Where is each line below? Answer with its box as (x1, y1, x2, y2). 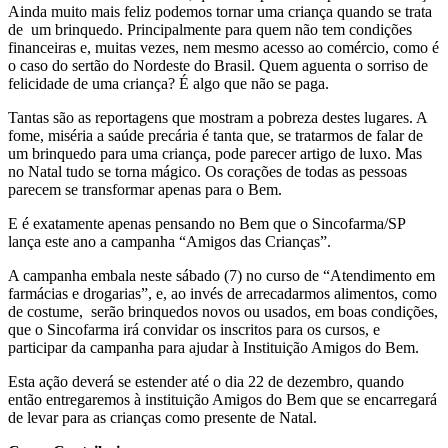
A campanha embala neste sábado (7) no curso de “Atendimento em (8, 267, 435, 285)
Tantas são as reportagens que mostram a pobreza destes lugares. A (8, 109, 427, 127)
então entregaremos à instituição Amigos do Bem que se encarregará (8, 391, 437, 409)
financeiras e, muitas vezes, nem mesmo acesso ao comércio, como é (8, 39, 439, 57)
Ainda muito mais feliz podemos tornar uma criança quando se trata (8, 3, 432, 21)
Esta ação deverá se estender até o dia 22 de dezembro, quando (8, 373, 404, 391)
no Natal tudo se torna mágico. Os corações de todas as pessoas (8, 163, 407, 181)
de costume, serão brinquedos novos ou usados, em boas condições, (8, 303, 438, 321)
